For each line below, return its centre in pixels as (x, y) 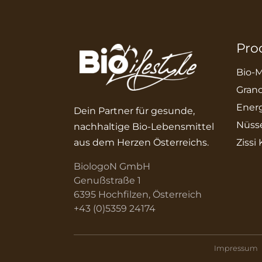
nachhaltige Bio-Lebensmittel (145, 126)
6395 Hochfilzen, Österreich (138, 194)
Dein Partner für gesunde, (135, 111)
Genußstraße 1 (108, 180)
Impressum (236, 248)
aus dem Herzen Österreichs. (142, 142)
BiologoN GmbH (112, 166)
